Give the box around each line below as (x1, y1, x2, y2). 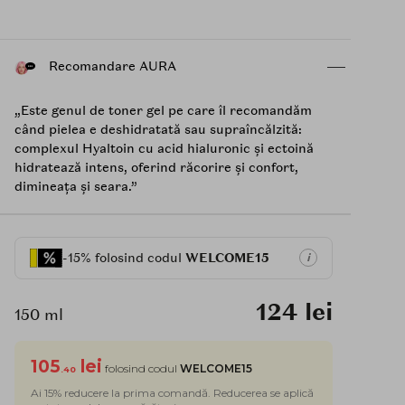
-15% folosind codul (62, 249, 185, 266)
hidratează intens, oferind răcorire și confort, (14, 158, 298, 175)
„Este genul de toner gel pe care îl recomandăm (14, 101, 312, 118)
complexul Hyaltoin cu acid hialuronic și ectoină (14, 139, 314, 156)
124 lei (255, 296, 333, 327)
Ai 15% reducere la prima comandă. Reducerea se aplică (31, 385, 314, 400)
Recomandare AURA (45, 58, 176, 75)
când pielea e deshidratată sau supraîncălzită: (14, 120, 302, 137)
